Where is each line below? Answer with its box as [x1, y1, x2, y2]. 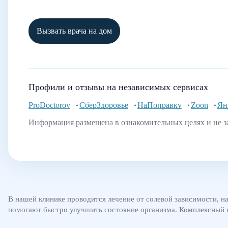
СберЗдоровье [79, 101, 128, 109]
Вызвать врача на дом [37, 26, 112, 35]
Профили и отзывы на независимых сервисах [28, 82, 208, 92]
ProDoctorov [28, 101, 70, 109]
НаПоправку [137, 101, 182, 109]
